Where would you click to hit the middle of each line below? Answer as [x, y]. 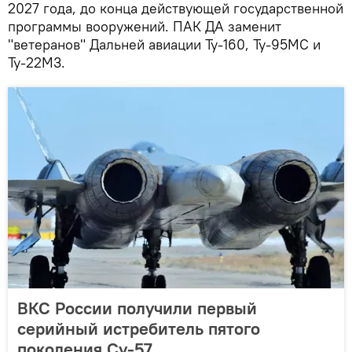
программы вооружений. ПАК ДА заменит [145, 27]
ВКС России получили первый [137, 308]
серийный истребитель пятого [139, 329]
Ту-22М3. [37, 63]
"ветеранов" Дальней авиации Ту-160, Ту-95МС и [164, 45]
